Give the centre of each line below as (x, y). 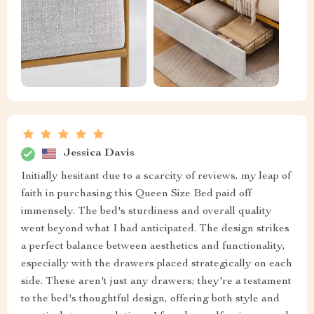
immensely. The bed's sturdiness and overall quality (146, 211)
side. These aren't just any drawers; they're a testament (156, 281)
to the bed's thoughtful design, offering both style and (150, 299)
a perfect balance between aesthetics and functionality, (153, 246)
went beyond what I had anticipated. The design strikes (155, 229)
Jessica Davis (99, 154)
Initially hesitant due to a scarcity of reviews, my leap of (156, 176)
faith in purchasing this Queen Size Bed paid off (136, 194)
